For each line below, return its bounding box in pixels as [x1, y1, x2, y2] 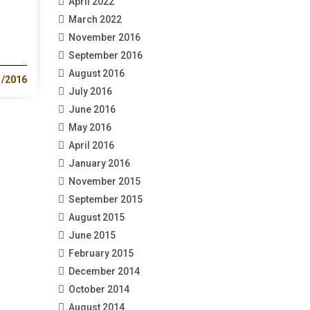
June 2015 [68, 229, 116, 241]
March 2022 [68, 13, 122, 25]
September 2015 [68, 193, 143, 205]
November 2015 [68, 175, 140, 187]
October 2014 [68, 283, 129, 295]
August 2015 [68, 211, 125, 223]
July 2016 [68, 85, 112, 97]
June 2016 [68, 103, 116, 115]
